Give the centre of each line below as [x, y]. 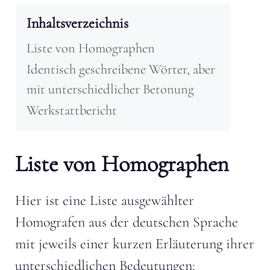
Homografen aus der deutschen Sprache [127, 222]
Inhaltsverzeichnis [77, 23]
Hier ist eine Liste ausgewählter [105, 200]
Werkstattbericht [72, 110]
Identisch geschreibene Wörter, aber [121, 69]
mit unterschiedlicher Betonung [110, 89]
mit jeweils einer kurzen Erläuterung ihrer [135, 243]
